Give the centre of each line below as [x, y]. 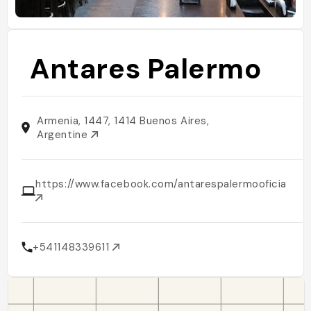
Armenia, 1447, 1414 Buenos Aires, [123, 121]
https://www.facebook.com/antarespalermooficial [162, 184]
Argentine [64, 135]
